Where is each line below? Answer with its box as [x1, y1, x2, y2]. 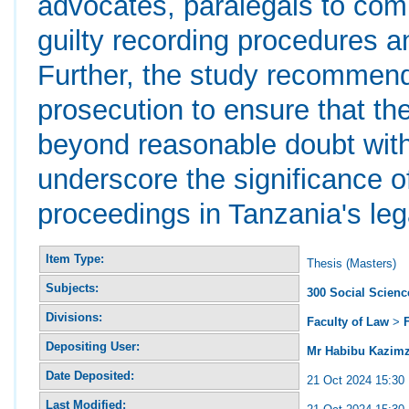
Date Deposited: [46, 368, 135, 383]
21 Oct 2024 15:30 [307, 372, 405, 387]
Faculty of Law [307, 314, 390, 329]
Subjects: [46, 280, 100, 295]
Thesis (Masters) [307, 256, 397, 270]
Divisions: [46, 309, 103, 324]
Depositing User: [46, 339, 141, 353]
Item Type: [46, 251, 105, 266]
